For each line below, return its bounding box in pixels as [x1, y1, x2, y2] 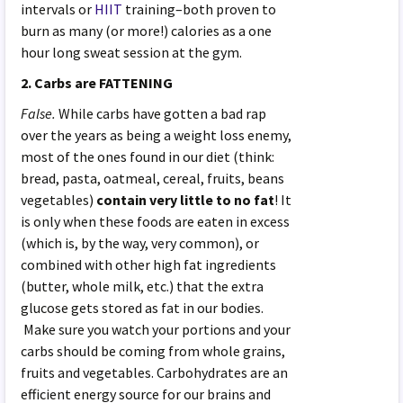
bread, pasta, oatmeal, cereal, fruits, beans [21, 168, 285, 187]
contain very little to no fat [96, 190, 275, 209]
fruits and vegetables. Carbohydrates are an [21, 363, 289, 381]
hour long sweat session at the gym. [21, 42, 243, 61]
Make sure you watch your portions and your [21, 319, 291, 338]
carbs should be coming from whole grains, [21, 341, 286, 360]
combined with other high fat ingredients [21, 255, 277, 273]
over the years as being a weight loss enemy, [21, 125, 292, 144]
